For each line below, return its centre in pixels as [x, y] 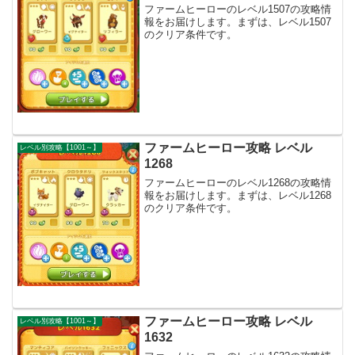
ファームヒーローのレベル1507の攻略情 [238, 10]
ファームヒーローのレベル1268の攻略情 [238, 183]
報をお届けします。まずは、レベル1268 [238, 195]
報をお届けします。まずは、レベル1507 [238, 22]
